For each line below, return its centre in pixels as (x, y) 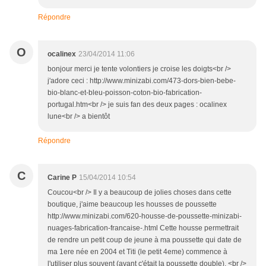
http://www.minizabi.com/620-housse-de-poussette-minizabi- (145, 216)
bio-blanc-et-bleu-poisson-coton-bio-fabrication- (125, 93)
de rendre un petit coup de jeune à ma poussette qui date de (145, 240)
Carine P (62, 178)
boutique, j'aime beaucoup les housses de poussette (132, 205)
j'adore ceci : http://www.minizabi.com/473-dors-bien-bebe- (142, 81)
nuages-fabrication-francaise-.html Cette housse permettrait (143, 228)
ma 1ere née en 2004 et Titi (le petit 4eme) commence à (137, 252)
